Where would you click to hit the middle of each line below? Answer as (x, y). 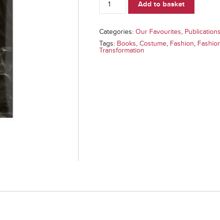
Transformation (122, 50)
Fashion (182, 43)
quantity (112, 19)
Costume (153, 43)
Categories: (118, 32)
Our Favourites (159, 32)
